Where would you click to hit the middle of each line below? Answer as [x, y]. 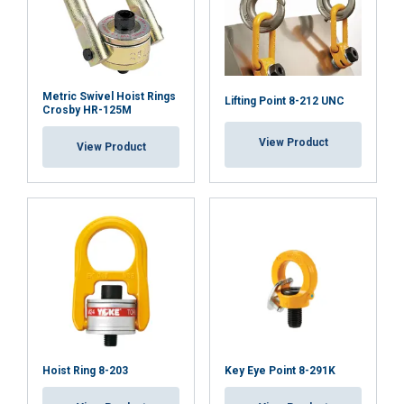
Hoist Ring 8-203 [85, 370]
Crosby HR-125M [87, 110]
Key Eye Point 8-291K [280, 370]
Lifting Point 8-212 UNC [285, 101]
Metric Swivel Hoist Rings [109, 96]
